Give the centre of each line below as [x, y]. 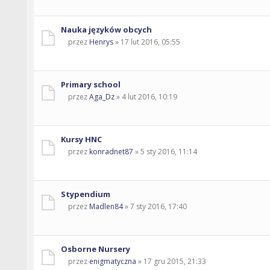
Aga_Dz [102, 96]
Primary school [91, 84]
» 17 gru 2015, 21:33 [171, 261]
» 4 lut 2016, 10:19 [146, 96]
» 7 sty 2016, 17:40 [155, 206]
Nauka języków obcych [106, 29]
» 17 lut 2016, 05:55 [147, 42]
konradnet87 [111, 151]
